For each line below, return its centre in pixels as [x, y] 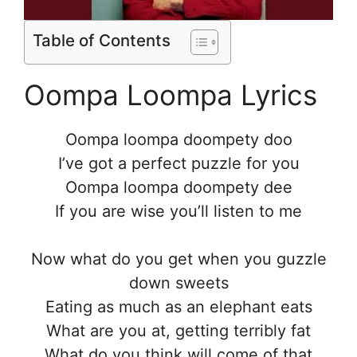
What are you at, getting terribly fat [178, 330]
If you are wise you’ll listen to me [178, 211]
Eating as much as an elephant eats [178, 306]
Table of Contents [102, 40]
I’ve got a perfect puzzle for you [178, 163]
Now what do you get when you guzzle [178, 259]
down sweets [178, 282]
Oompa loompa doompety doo [178, 139]
